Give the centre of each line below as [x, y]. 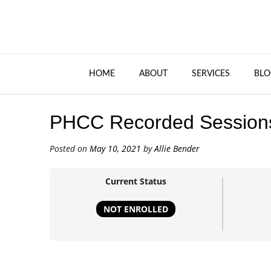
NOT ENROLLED [136, 209]
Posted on [70, 149]
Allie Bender [177, 149]
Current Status [136, 181]
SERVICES [211, 73]
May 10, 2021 [115, 149]
